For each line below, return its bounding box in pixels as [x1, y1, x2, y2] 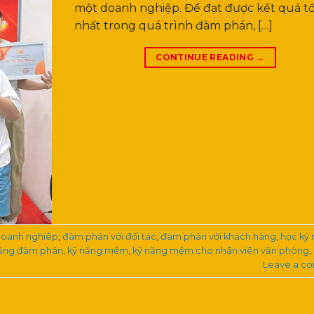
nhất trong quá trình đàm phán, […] [74, 18, 273, 32]
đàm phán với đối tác [62, 231, 156, 242]
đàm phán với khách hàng [161, 231, 276, 242]
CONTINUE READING [156, 51, 257, 62]
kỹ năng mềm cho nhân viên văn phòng [132, 245, 309, 256]
